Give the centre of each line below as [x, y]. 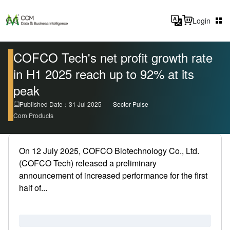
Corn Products [33, 115]
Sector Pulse [131, 104]
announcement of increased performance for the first [113, 175]
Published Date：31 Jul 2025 [61, 104]
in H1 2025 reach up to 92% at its [104, 74]
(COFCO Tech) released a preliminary [88, 163]
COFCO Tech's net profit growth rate [113, 57]
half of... [33, 188]
